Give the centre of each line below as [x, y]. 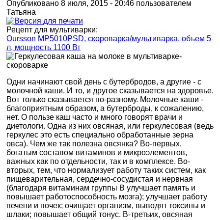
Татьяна [21, 12]
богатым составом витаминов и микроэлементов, [97, 152]
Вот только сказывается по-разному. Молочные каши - [105, 99]
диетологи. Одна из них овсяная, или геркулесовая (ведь [110, 126]
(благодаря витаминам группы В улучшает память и [101, 188]
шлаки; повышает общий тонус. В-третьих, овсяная [99, 214]
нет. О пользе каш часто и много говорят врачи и [95, 117]
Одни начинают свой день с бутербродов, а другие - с [104, 82]
